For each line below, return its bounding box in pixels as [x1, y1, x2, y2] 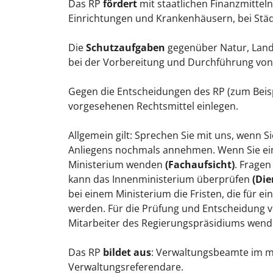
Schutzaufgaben [86, 40, 165, 54]
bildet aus [103, 245, 151, 259]
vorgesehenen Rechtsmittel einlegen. [68, 99, 238, 113]
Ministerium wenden [68, 157, 165, 171]
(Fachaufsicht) [165, 157, 235, 171]
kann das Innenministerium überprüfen [68, 172, 252, 186]
